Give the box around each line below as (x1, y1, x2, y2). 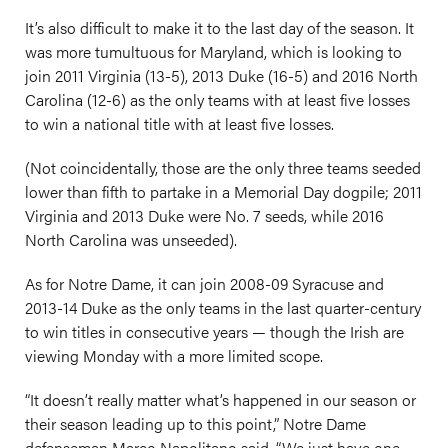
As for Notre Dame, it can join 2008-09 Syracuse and (25, 272, 384, 295)
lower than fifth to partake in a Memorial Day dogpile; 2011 (25, 180, 422, 203)
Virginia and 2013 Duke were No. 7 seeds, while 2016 (25, 204, 384, 227)
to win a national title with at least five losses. (25, 112, 334, 135)
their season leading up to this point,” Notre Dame (25, 412, 366, 435)
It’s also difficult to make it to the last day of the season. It (25, 16, 414, 39)
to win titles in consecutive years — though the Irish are (25, 320, 404, 343)
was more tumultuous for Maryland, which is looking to (25, 40, 402, 63)
